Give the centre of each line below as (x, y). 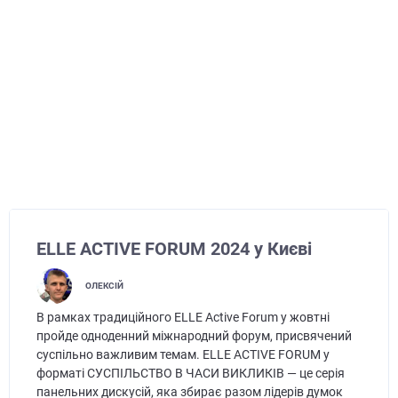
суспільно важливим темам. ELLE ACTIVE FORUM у (183, 354)
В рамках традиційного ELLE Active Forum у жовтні (183, 317)
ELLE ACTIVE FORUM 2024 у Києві (174, 250)
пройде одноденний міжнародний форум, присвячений (194, 335)
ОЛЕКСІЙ (104, 286)
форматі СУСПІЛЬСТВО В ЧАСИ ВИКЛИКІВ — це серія (190, 373)
